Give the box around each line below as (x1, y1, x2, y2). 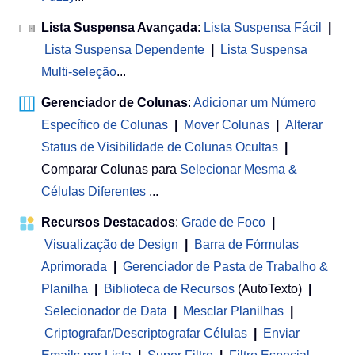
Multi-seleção (41, 65, 116, 79)
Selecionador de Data (44, 304, 167, 319)
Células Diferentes (41, 185, 146, 199)
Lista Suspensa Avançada (41, 21, 197, 35)
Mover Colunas (184, 118, 269, 132)
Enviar (263, 326, 300, 341)
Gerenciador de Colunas (41, 96, 188, 110)
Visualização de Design (44, 238, 178, 252)
